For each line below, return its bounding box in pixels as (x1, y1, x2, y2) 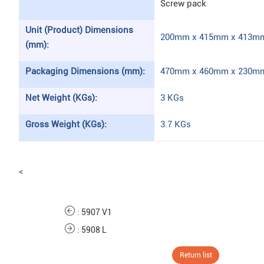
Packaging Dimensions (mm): (25, 66, 145, 77)
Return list (179, 251, 212, 259)
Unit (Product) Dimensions (25, 25, 133, 35)
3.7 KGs (160, 119, 191, 130)
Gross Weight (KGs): (25, 119, 107, 130)
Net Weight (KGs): (25, 93, 97, 103)
